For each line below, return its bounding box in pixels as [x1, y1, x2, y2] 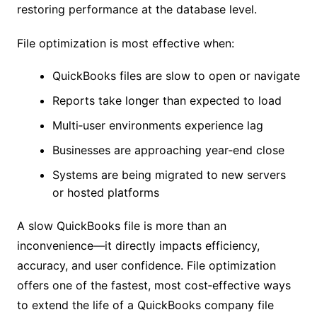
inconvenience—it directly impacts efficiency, [16, 238, 260, 253]
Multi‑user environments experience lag [52, 118, 263, 132]
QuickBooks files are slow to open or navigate [52, 69, 300, 83]
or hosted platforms [52, 185, 159, 200]
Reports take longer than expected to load [52, 93, 282, 108]
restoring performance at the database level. [16, 2, 257, 16]
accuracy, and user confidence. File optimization [16, 258, 276, 272]
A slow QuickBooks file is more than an [16, 219, 226, 233]
